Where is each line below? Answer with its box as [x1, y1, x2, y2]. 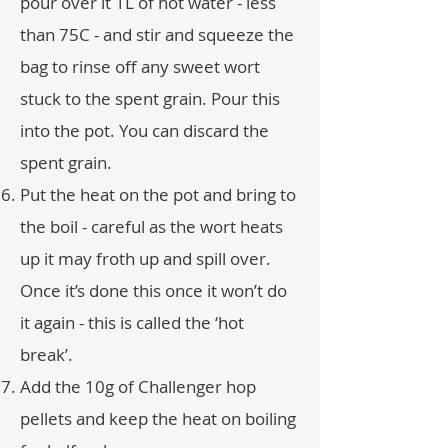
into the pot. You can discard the [20, 119, 269, 142]
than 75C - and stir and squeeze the [20, 23, 294, 46]
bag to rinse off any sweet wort [20, 55, 260, 78]
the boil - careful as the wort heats [20, 215, 283, 238]
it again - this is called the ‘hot [20, 311, 244, 334]
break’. [20, 343, 73, 366]
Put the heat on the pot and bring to [20, 183, 296, 206]
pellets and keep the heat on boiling [20, 407, 296, 430]
